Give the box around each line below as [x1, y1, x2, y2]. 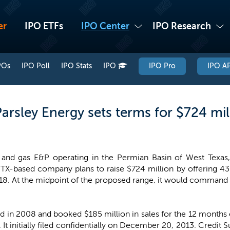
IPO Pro [149, 62, 176, 70]
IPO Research [152, 21, 211, 32]
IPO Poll [22, 62, 50, 70]
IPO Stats [61, 62, 92, 70]
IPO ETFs [25, 21, 63, 32]
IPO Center [81, 21, 129, 32]
